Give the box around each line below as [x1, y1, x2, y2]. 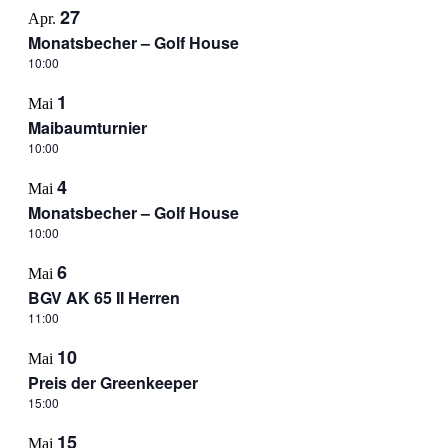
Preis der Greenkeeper [27, 371, 198, 394]
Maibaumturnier [27, 116, 147, 139]
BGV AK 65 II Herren [27, 286, 180, 309]
